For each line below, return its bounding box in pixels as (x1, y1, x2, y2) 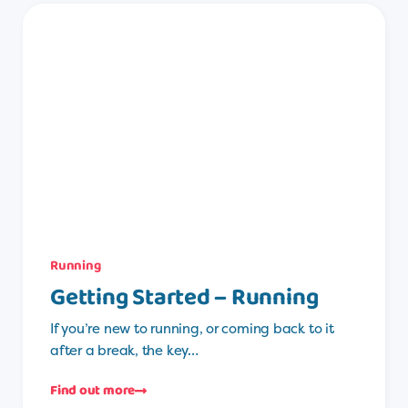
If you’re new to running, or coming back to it (50, 319, 334, 339)
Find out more (50, 380, 136, 403)
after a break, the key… (50, 341, 199, 361)
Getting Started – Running (50, 279, 319, 318)
